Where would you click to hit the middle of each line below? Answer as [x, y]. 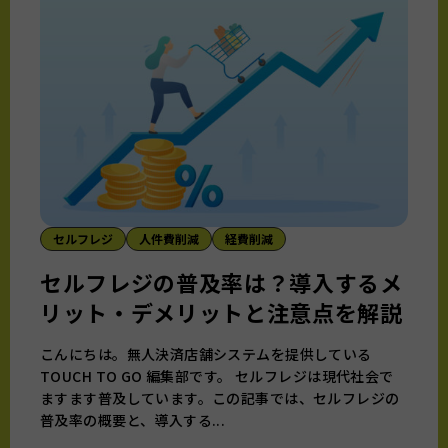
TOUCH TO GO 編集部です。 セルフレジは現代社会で [217, 375]
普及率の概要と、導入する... [133, 419]
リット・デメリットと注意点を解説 [221, 311]
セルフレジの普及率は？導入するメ [221, 281]
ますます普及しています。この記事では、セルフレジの [220, 397]
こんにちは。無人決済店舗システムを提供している [206, 353]
